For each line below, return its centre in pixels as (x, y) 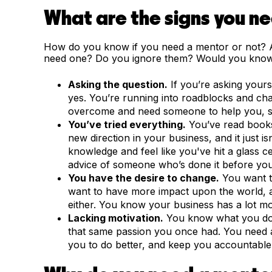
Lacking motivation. (116, 218)
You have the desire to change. (144, 178)
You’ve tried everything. (127, 124)
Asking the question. (118, 84)
